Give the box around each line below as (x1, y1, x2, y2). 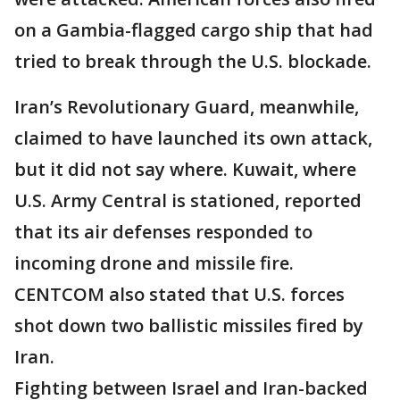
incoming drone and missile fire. (14, 251, 294, 275)
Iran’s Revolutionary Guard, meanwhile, (14, 95, 359, 119)
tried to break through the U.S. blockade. (14, 49, 371, 73)
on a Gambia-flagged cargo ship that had (14, 18, 373, 42)
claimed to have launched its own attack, (14, 126, 372, 150)
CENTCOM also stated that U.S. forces (14, 282, 345, 306)
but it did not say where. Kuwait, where (14, 157, 356, 181)
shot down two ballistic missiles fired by (14, 313, 363, 337)
